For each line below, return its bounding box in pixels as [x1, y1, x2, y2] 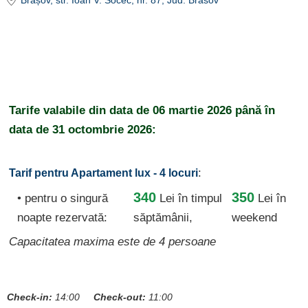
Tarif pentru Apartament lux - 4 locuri [9, 167, 198, 179]
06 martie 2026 [153, 104, 232, 117]
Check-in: [7, 292, 52, 302]
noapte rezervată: [17, 211, 107, 224]
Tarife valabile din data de [9, 104, 153, 117]
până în [232, 104, 275, 117]
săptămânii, [133, 211, 192, 224]
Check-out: [93, 292, 146, 302]
